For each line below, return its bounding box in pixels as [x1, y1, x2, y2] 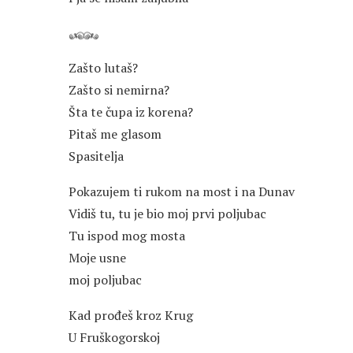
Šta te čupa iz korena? [69, 103, 193, 121]
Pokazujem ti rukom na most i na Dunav [69, 183, 295, 201]
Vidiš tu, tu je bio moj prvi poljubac [69, 205, 266, 223]
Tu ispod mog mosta [69, 227, 185, 245]
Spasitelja [69, 147, 124, 165]
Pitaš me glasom [69, 125, 162, 143]
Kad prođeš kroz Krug [69, 307, 193, 325]
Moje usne [69, 249, 126, 267]
